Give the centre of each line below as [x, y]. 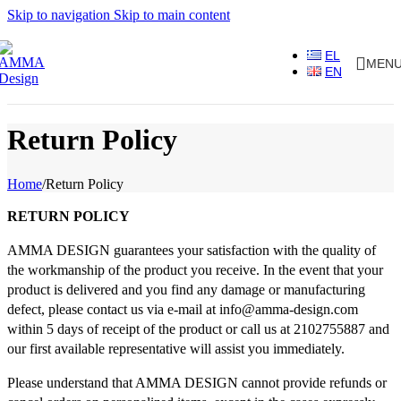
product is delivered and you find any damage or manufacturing [186, 289]
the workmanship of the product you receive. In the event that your [195, 269]
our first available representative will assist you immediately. [176, 348]
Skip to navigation [60, 15]
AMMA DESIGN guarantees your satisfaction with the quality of [192, 250]
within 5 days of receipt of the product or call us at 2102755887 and [198, 328]
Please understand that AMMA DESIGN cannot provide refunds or [197, 382]
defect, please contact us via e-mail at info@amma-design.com [183, 309]
